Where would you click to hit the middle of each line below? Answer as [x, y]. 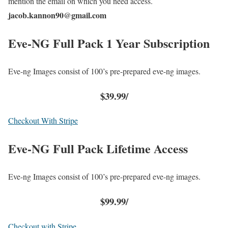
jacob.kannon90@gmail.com [57, 15]
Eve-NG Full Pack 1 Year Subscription [109, 43]
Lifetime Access [147, 149]
